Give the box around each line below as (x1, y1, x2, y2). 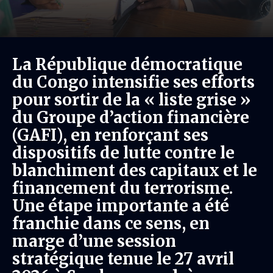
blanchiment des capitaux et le (12, 160, 257, 180)
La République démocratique (12, 54, 243, 74)
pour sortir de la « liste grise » (12, 90, 251, 110)
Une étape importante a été (12, 196, 229, 216)
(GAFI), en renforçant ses (12, 125, 208, 145)
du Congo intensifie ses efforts (12, 72, 255, 92)
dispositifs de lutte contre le (12, 143, 235, 163)
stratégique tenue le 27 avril (12, 249, 234, 269)
